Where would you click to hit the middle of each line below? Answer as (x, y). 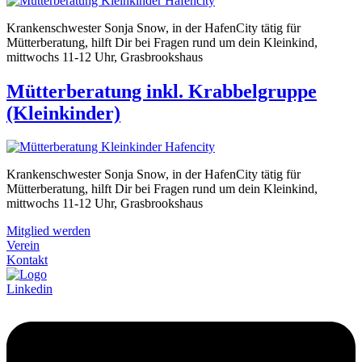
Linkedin (29, 289)
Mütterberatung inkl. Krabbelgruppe (162, 91)
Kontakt (27, 260)
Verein (23, 246)
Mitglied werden (48, 231)
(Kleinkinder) (63, 113)
